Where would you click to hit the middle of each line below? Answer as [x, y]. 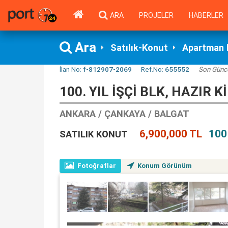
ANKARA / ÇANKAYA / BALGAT [124, 114]
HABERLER [206, 15]
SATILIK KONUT [94, 134]
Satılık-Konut [139, 47]
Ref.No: [153, 69]
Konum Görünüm [165, 166]
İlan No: [71, 69]
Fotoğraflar [97, 166]
